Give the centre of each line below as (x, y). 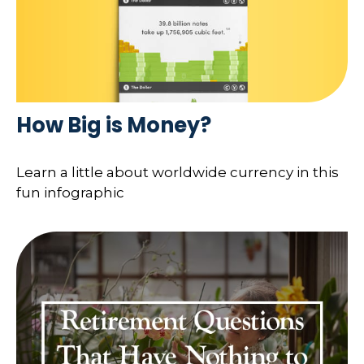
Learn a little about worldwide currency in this (178, 172)
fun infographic (70, 192)
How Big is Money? (114, 126)
